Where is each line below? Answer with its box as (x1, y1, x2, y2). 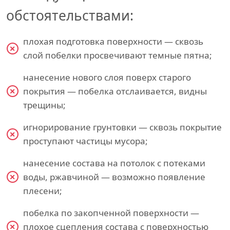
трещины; (23, 99, 66, 111)
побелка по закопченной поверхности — (23, 207, 199, 219)
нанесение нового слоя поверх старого (23, 71, 191, 83)
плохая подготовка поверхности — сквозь (23, 35, 203, 47)
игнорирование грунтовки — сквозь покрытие (23, 121, 222, 133)
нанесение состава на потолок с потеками (23, 157, 205, 169)
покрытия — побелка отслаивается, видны (23, 85, 207, 97)
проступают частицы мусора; (23, 135, 148, 147)
